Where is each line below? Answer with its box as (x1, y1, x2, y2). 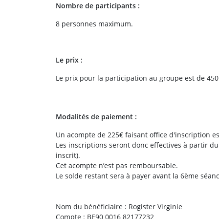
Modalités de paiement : (56, 112, 137, 121)
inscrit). (56, 151, 80, 160)
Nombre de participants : (56, 1, 140, 10)
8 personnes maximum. (56, 19, 133, 28)
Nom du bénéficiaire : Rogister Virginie (56, 202, 182, 211)
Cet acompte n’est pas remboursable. (56, 161, 178, 170)
